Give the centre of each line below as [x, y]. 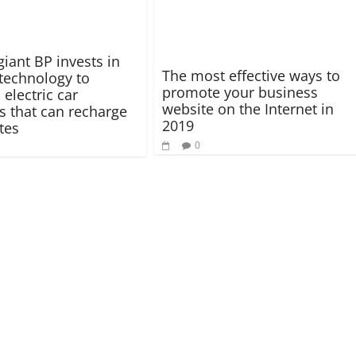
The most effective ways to [251, 76]
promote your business [240, 93]
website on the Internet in [248, 109]
